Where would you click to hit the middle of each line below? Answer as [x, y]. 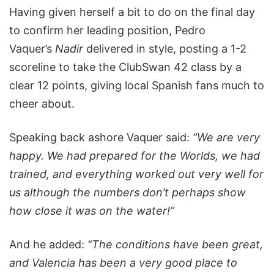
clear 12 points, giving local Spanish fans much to [137, 85]
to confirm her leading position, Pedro [107, 30]
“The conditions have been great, [175, 244]
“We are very [226, 137]
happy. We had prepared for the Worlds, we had [135, 155]
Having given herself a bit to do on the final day [132, 12]
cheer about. [42, 103]
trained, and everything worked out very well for [136, 174]
